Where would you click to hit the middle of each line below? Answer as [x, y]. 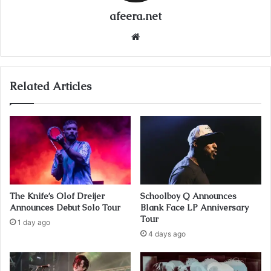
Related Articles [51, 87]
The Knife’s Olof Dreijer [57, 196]
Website [159, 36]
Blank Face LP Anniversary [194, 208]
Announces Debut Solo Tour [65, 208]
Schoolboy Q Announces [188, 196]
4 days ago [167, 234]
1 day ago [34, 223]
